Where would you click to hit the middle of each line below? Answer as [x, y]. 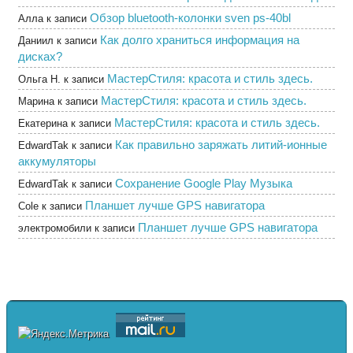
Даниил [36, 41]
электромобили [55, 228]
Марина [36, 101]
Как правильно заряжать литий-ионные [221, 145]
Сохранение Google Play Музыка [204, 183]
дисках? [40, 56]
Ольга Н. [39, 79]
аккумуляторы [57, 161]
